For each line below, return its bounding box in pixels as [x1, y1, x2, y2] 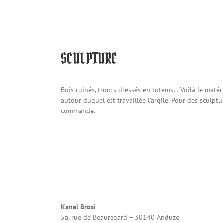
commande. [61, 106, 95, 115]
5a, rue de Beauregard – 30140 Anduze [61, 213, 179, 222]
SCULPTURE [61, 49, 117, 68]
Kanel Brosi [61, 202, 96, 212]
